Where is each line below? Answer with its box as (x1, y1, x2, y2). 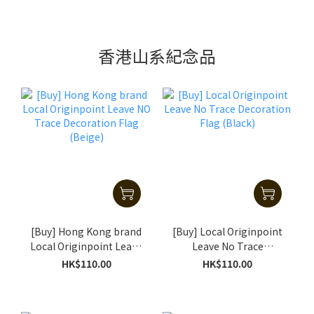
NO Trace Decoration (37, 253, 136, 268)
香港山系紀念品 (98, 43, 216, 69)
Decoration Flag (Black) (172, 253, 283, 268)
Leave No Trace (191, 238, 264, 253)
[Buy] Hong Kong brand (31, 224, 142, 238)
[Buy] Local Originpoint (172, 224, 283, 238)
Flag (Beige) (57, 268, 115, 282)
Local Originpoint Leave (30, 238, 143, 253)
